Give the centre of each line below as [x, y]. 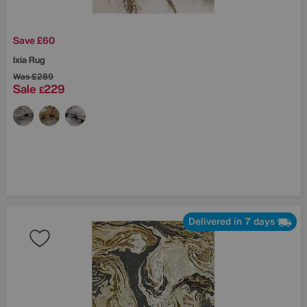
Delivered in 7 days [232, 221]
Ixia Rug [29, 60]
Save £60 [34, 40]
